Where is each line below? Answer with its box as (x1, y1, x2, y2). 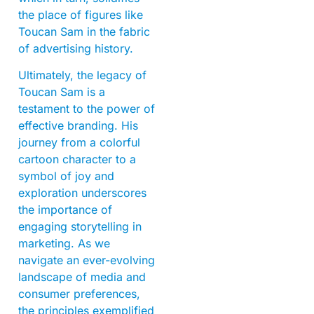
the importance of (18, 203, 112, 217)
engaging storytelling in (18, 219, 142, 234)
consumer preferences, (18, 287, 140, 301)
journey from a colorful (18, 135, 140, 150)
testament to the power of (18, 102, 155, 116)
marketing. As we (18, 236, 110, 251)
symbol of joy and (18, 169, 114, 184)
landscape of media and (18, 270, 146, 285)
